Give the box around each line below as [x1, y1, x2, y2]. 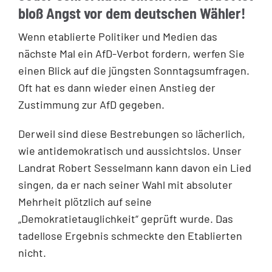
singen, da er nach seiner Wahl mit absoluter [18, 177, 233, 191]
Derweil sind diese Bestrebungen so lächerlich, [18, 126, 245, 140]
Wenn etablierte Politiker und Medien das [18, 29, 217, 43]
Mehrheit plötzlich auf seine [18, 194, 152, 208]
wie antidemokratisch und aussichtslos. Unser [18, 143, 242, 157]
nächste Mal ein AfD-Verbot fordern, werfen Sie [18, 46, 245, 60]
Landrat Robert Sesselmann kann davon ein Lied [18, 160, 251, 174]
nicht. [18, 245, 46, 259]
